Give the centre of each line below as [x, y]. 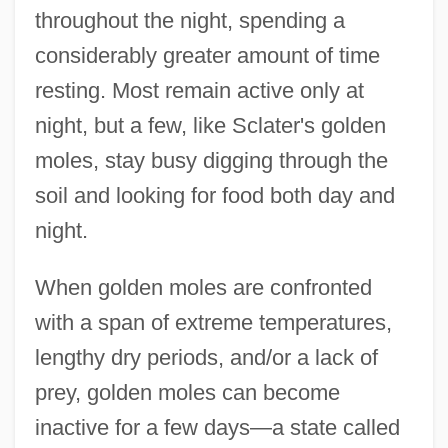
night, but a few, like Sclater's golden [210, 126]
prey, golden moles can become [187, 393]
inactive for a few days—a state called [217, 428]
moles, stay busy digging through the [211, 161]
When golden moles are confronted [203, 288]
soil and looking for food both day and [214, 196]
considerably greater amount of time [207, 56]
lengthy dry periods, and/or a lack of [206, 358]
